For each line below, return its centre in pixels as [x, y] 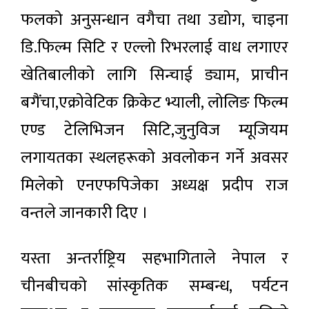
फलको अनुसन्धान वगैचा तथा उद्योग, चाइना [154, 20]
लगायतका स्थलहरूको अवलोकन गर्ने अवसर [154, 158]
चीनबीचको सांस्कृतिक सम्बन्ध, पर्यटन [154, 286]
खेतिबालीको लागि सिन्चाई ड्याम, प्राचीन [154, 75]
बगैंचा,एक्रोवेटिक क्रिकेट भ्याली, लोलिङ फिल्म [154, 102]
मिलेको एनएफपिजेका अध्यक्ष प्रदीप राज [154, 185]
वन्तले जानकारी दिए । [84, 213]
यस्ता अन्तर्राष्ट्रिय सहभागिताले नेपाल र [154, 258]
